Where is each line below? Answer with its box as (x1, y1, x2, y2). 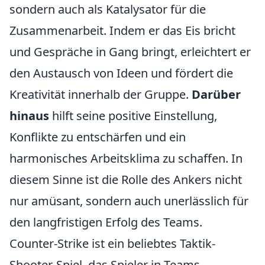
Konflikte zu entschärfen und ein (9, 129, 186, 145)
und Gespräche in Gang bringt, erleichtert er (9, 44, 251, 60)
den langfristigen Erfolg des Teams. (9, 214, 202, 230)
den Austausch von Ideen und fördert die (9, 65, 233, 81)
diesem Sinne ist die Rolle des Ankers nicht (9, 172, 242, 188)
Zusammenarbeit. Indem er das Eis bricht (9, 22, 235, 38)
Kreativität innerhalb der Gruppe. (9, 86, 192, 102)
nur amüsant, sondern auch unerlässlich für (9, 193, 248, 209)
